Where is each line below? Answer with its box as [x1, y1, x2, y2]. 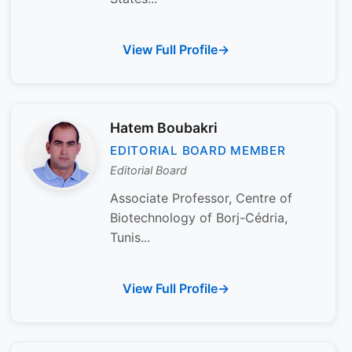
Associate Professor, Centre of [110, 190, 292, 207]
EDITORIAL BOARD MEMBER [110, 142, 286, 158]
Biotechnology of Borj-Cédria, [110, 210, 288, 226]
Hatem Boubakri [110, 119, 218, 137]
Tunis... [110, 229, 150, 246]
